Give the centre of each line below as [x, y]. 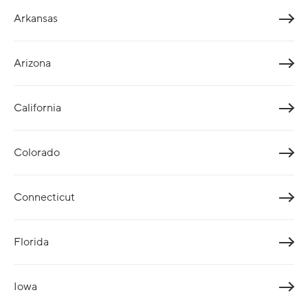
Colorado [37, 152]
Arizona [32, 63]
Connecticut [44, 197]
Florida [31, 242]
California [37, 108]
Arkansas [36, 18]
